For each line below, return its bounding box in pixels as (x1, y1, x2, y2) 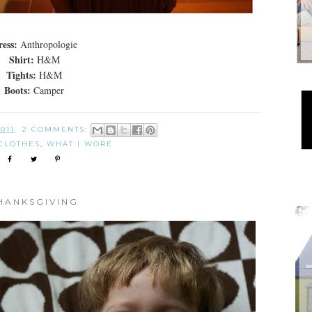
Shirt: (8, 52, 37, 67)
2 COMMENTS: (22, 124, 91, 134)
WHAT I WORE (46, 139, 113, 148)
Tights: (6, 68, 36, 82)
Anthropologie (17, 38, 77, 51)
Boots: (4, 83, 31, 97)
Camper (31, 84, 64, 97)
